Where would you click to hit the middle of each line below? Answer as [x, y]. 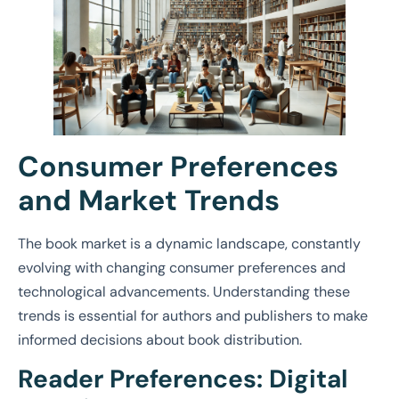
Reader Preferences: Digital [183, 379]
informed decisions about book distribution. [160, 339]
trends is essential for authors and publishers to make [193, 315]
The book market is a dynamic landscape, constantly [189, 243]
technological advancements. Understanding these [184, 291]
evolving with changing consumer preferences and [182, 267]
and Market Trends [149, 200]
